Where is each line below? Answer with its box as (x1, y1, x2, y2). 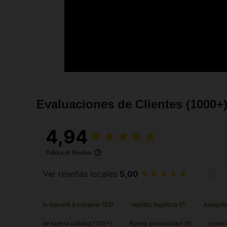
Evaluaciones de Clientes (36, 97, 186, 111)
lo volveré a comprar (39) (43, 201, 113, 209)
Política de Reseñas (46, 148, 92, 156)
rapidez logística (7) (131, 201, 186, 209)
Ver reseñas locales (43, 169, 120, 179)
